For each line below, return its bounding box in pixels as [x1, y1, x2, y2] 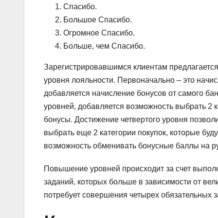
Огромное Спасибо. [63, 28, 135, 37]
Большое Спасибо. [63, 15, 132, 24]
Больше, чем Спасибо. [63, 41, 145, 50]
